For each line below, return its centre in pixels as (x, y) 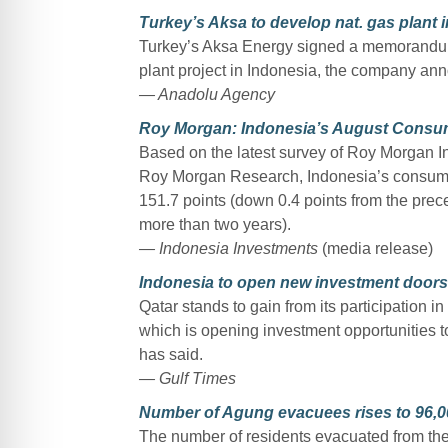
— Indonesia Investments (228, 248)
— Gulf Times (187, 378)
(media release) (375, 248)
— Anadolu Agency (206, 94)
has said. (170, 354)
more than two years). (214, 224)
